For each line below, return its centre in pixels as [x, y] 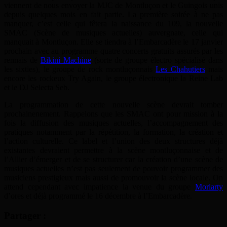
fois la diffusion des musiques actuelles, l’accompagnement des [113, 123]
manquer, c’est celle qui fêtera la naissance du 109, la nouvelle [113, 23]
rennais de [22, 60]
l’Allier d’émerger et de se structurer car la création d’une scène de [113, 159]
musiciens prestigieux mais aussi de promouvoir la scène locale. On [113, 177]
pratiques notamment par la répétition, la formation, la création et [113, 132]
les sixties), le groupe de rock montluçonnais [80, 69]
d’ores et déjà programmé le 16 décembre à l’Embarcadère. [98, 196]
